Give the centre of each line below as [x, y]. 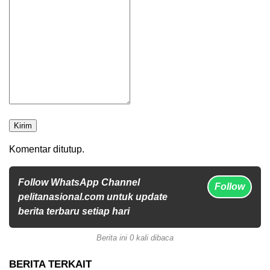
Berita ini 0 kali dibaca [135, 237]
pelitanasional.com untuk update [93, 196]
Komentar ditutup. [47, 149]
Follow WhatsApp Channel [79, 182]
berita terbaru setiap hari [74, 211]
